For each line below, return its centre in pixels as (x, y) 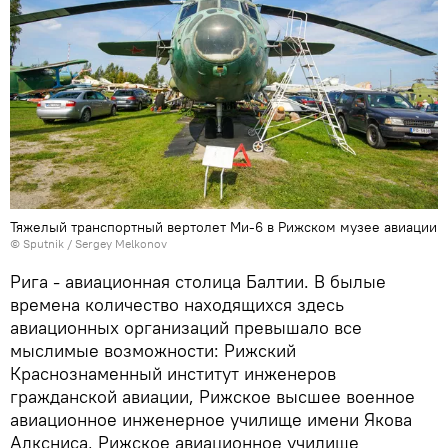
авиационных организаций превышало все (186, 328)
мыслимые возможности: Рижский (153, 351)
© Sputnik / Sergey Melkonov (88, 244)
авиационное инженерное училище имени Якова (211, 420)
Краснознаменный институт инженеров (173, 374)
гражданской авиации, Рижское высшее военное (212, 397)
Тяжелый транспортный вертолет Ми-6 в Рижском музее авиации (223, 227)
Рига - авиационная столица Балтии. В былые (198, 282)
